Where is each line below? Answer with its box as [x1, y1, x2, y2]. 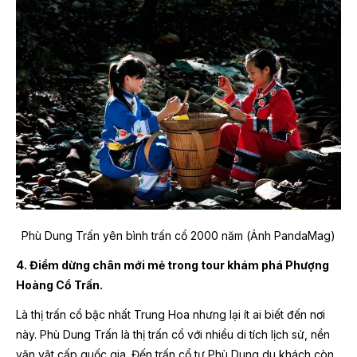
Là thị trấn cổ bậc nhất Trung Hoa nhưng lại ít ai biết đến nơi [16, 308, 325, 322]
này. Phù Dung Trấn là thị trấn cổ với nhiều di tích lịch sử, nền [16, 328, 330, 342]
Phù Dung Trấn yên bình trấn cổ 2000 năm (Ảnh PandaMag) [22, 229, 335, 243]
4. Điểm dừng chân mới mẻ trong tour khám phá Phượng [16, 258, 329, 273]
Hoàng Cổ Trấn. [16, 278, 103, 292]
